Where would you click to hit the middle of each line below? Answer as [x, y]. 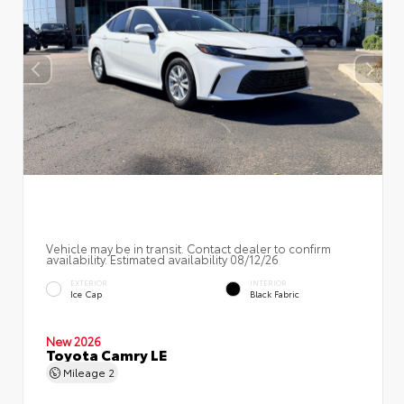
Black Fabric [275, 293]
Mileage [84, 372]
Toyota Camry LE [106, 353]
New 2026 [73, 340]
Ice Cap [86, 293]
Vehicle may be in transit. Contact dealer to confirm [188, 248]
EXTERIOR [89, 282]
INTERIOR [268, 282]
